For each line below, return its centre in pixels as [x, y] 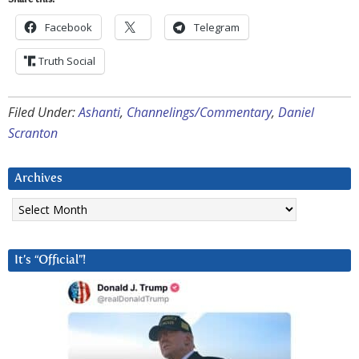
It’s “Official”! [50, 260]
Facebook [69, 28]
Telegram [217, 28]
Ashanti [99, 113]
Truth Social [67, 61]
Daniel [296, 113]
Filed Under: [43, 113]
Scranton [33, 133]
